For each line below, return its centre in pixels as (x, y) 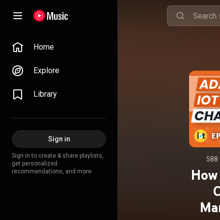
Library (45, 94)
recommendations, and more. (52, 171)
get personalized (35, 164)
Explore (46, 70)
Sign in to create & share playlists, (58, 156)
